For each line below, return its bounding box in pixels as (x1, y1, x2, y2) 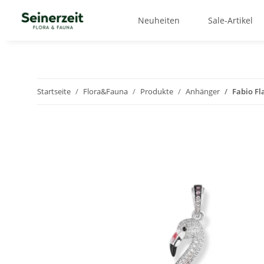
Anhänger (186, 86, 220, 97)
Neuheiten (137, 15, 180, 27)
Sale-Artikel (207, 15, 253, 27)
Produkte (140, 86, 173, 97)
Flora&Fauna (83, 86, 128, 97)
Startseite (37, 86, 71, 97)
